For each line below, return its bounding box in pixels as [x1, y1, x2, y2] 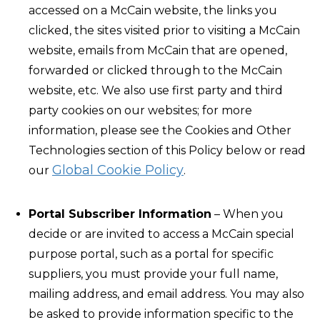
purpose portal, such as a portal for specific [29, 247, 274, 261]
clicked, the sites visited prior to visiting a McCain [29, 24, 300, 37]
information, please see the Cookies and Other [29, 124, 291, 137]
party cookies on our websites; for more [29, 104, 252, 117]
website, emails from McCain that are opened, [29, 44, 287, 57]
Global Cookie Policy [52, 162, 184, 178]
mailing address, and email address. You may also [29, 287, 304, 301]
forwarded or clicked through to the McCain [29, 64, 282, 77]
